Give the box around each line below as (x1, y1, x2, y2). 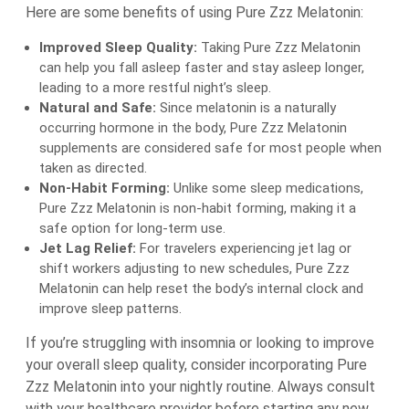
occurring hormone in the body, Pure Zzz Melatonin (39, 120, 347, 137)
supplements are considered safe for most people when (39, 140, 382, 157)
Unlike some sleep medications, (170, 180, 363, 197)
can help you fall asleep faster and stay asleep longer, (39, 59, 364, 77)
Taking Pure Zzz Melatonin (197, 39, 361, 57)
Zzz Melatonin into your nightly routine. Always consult (26, 378, 375, 396)
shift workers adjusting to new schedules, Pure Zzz (39, 260, 350, 278)
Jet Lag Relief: (39, 240, 136, 257)
